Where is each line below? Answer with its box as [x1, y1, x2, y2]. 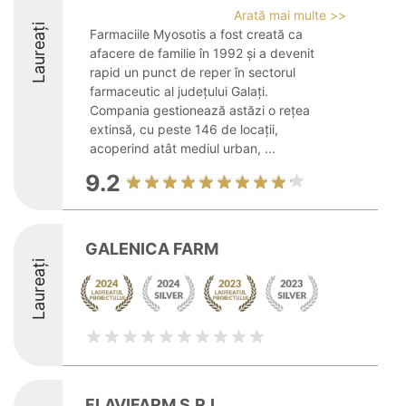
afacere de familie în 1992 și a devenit [90, 45, 314, 61]
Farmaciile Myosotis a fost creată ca [90, 26, 303, 42]
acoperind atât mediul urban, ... [90, 140, 275, 156]
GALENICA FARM [85, 239, 218, 258]
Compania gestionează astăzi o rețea [90, 102, 310, 118]
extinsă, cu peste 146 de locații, [90, 121, 278, 137]
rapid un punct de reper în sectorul [90, 64, 295, 80]
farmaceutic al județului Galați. [90, 83, 268, 99]
